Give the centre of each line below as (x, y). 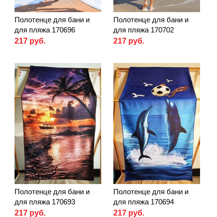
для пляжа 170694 (144, 202)
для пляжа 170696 (45, 30)
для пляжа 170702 (144, 30)
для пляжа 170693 (45, 202)
